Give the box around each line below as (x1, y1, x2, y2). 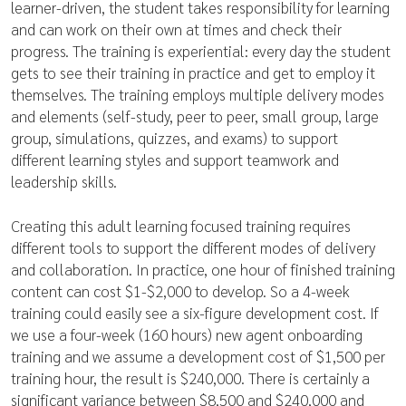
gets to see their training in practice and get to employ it (11, 63, 375, 82)
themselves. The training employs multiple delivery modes (11, 84, 384, 104)
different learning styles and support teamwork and (11, 150, 339, 169)
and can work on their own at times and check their (11, 19, 342, 39)
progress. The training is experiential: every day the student (11, 41, 391, 61)
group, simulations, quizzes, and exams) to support (11, 128, 338, 148)
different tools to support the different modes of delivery (11, 237, 375, 257)
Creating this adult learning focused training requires (11, 216, 351, 236)
